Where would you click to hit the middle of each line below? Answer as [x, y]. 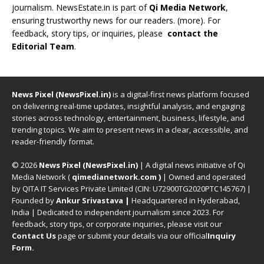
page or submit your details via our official [133, 236]
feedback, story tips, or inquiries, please [90, 33]
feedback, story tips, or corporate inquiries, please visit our [117, 224]
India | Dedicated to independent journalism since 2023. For [118, 212]
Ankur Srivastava [90, 200]
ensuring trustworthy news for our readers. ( [96, 20]
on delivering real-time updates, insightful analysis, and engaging [128, 106]
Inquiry [222, 236]
